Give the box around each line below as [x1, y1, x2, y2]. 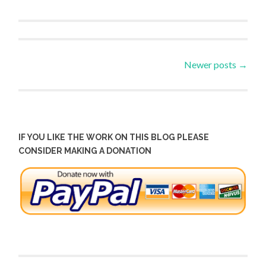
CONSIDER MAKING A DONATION [18, 145, 152, 156]
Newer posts [183, 59, 238, 71]
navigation [18, 81, 119, 107]
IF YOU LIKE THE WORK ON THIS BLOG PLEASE [18, 132, 210, 142]
